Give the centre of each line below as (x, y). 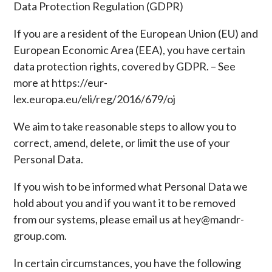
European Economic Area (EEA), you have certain (130, 50)
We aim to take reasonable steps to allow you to (125, 126)
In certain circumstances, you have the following (127, 263)
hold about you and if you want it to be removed (125, 203)
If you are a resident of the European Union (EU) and (136, 33)
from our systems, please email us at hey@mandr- (129, 219)
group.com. (40, 236)
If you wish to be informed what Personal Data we (131, 186)
